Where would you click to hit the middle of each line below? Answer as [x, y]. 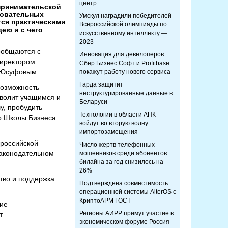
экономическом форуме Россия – [127, 222]
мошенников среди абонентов [123, 153]
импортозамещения [109, 132]
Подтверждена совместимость [124, 183]
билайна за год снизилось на [121, 162]
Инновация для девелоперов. [122, 54]
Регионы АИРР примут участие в [126, 213]
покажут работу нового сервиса [125, 72]
